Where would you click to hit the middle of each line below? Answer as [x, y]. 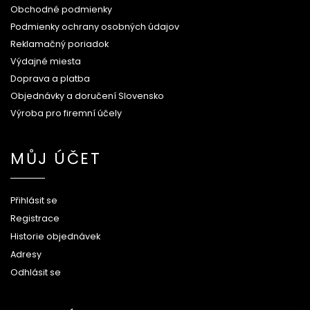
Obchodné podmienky [61, 9]
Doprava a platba [50, 78]
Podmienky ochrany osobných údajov [95, 26]
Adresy [26, 254]
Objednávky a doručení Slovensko [87, 95]
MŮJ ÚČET [56, 158]
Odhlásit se [36, 272]
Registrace [35, 218]
